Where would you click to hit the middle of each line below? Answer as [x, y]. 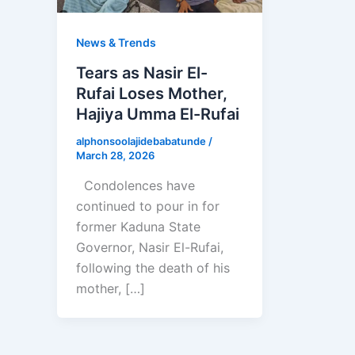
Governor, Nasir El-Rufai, [150, 247]
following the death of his [153, 267]
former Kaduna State [138, 226]
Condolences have [136, 185]
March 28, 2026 [115, 155]
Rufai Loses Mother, [152, 93]
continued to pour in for [148, 206]
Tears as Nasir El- [142, 73]
